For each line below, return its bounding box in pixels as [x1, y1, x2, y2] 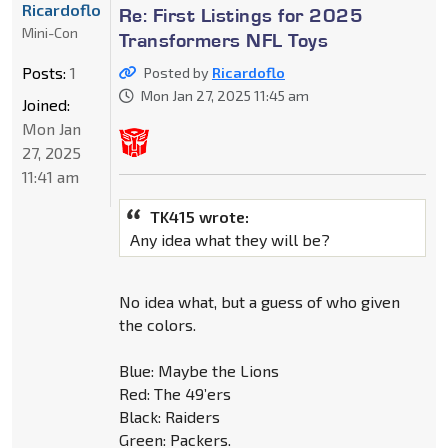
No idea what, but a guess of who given [118, 291, 400, 311]
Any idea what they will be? [129, 229, 330, 249]
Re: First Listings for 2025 [118, 2, 364, 27]
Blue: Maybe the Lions [118, 360, 279, 380]
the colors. [118, 314, 196, 334]
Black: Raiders [118, 406, 220, 426]
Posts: [22, 62, 66, 82]
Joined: [22, 94, 70, 114]
